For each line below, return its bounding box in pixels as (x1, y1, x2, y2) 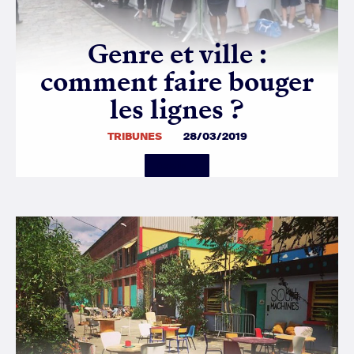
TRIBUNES (107, 129, 162, 143)
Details (156, 160, 186, 171)
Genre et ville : (87, 35, 267, 73)
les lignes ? (110, 90, 244, 128)
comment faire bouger (40, 62, 314, 100)
